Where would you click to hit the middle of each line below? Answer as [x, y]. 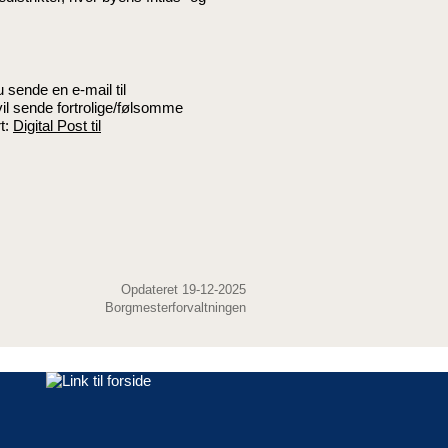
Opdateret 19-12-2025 [183, 289]
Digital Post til [57, 125]
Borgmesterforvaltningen [175, 307]
